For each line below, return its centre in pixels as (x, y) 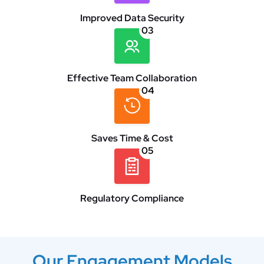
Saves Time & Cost (132, 138)
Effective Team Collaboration (132, 78)
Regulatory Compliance (132, 198)
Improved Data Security (132, 18)
